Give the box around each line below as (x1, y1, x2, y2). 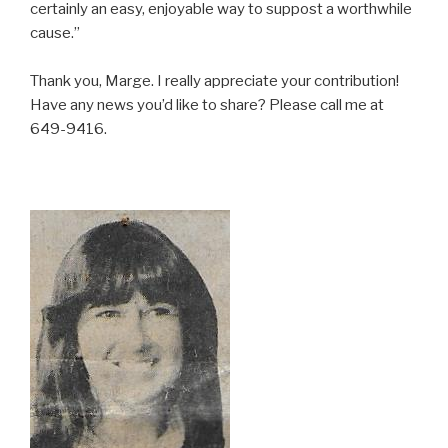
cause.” (30, 23, 80, 42)
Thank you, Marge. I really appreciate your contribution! (30, 71, 399, 90)
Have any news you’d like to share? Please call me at (30, 95, 384, 114)
